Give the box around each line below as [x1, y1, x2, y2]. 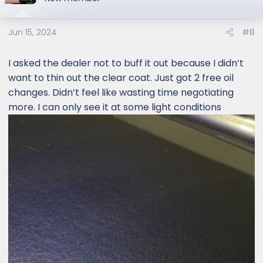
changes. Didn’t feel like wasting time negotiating [8, 86, 234, 99]
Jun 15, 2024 [8, 26, 57, 38]
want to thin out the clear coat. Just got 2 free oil [8, 71, 234, 85]
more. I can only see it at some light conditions [8, 100, 221, 114]
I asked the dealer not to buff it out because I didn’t [8, 56, 244, 70]
